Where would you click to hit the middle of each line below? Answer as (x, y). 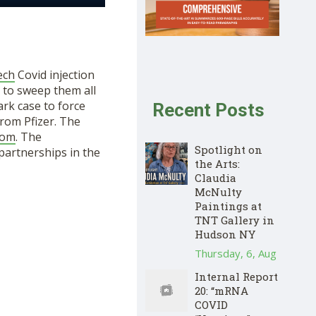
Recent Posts (209, 110)
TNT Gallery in (235, 220)
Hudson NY (225, 234)
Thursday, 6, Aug (236, 253)
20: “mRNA (221, 290)
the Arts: (217, 163)
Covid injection (54, 75)
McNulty (218, 192)
